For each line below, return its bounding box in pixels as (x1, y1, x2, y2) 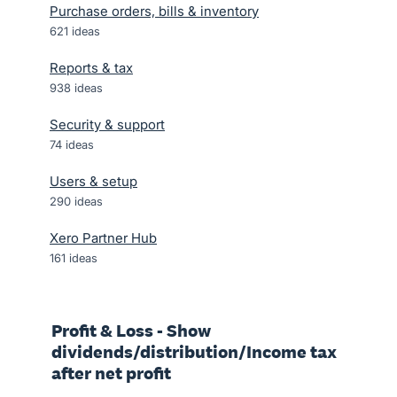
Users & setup (50, 173, 137, 190)
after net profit (51, 362, 171, 385)
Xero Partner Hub (50, 230, 157, 246)
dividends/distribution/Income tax (51, 340, 337, 363)
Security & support (50, 116, 165, 133)
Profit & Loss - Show (51, 319, 211, 342)
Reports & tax (50, 59, 133, 76)
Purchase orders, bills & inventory (50, 3, 259, 19)
